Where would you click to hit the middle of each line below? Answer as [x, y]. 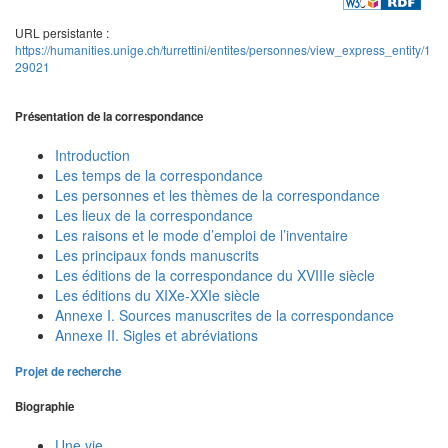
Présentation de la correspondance [109, 117]
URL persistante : [62, 32]
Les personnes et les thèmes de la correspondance [217, 194]
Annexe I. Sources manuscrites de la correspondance [224, 314]
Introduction [92, 154]
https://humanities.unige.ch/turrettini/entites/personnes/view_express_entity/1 [223, 49]
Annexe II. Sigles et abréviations [156, 334]
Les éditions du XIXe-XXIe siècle [157, 294]
